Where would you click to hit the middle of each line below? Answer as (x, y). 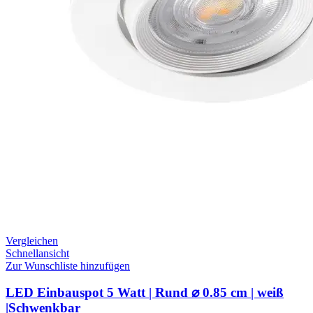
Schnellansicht (37, 253)
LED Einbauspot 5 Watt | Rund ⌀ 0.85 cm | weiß (145, 293)
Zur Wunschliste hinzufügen (68, 265)
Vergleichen (32, 240)
